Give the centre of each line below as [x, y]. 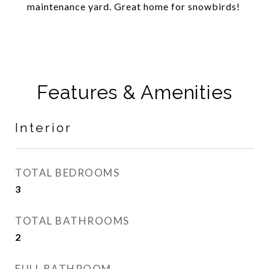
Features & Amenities [134, 92]
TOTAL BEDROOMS [67, 173]
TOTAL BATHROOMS [72, 221]
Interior [44, 128]
